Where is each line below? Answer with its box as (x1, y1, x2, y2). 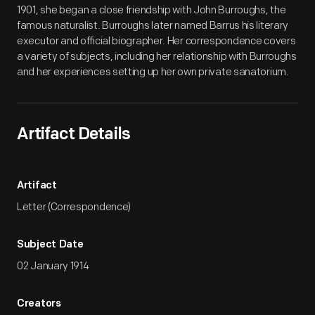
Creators (17, 299, 61, 309)
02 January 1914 (17, 259, 89, 273)
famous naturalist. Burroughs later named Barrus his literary (17, 19, 289, 32)
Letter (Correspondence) (17, 200, 131, 214)
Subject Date (17, 240, 84, 250)
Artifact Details (17, 127, 130, 143)
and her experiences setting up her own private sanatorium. (17, 65, 289, 79)
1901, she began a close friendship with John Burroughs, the (17, 4, 286, 17)
